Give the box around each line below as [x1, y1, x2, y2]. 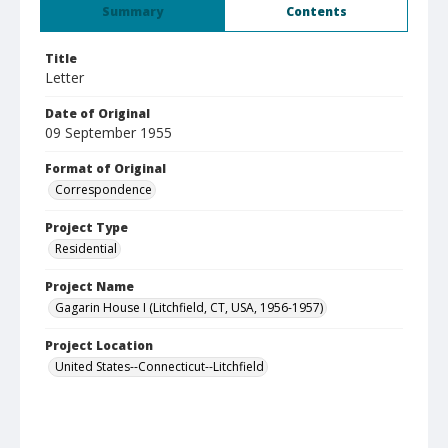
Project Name [45, 278, 134, 295]
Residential [55, 240, 117, 257]
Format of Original [45, 160, 166, 177]
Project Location [45, 337, 153, 354]
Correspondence [55, 181, 152, 198]
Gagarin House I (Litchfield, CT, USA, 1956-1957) [55, 299, 323, 316]
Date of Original [45, 105, 150, 122]
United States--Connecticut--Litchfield [55, 358, 264, 375]
